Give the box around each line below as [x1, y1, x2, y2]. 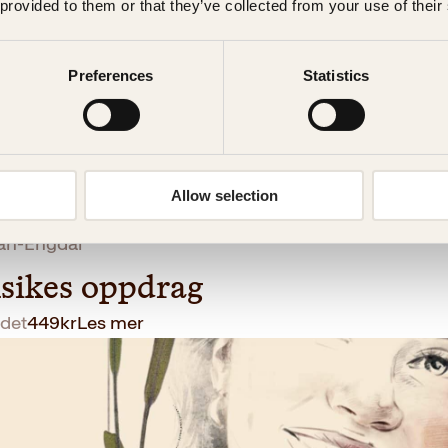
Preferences [68, 66, 154, 84]
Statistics [303, 66, 369, 84]
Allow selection [170, 186, 278, 204]
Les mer [77, 311, 144, 334]
